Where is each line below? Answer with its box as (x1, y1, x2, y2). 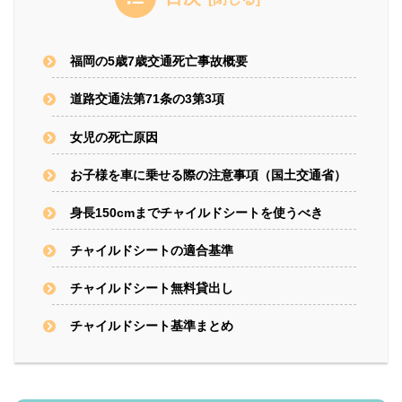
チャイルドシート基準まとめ (70, 319, 234, 334)
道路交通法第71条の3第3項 (70, 92, 225, 107)
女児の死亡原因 (70, 129, 159, 144)
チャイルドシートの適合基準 (70, 242, 234, 258)
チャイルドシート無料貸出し (70, 281, 234, 296)
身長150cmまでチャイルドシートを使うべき (70, 205, 324, 220)
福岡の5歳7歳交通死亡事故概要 (70, 54, 249, 69)
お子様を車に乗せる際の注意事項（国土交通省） (70, 167, 347, 182)
